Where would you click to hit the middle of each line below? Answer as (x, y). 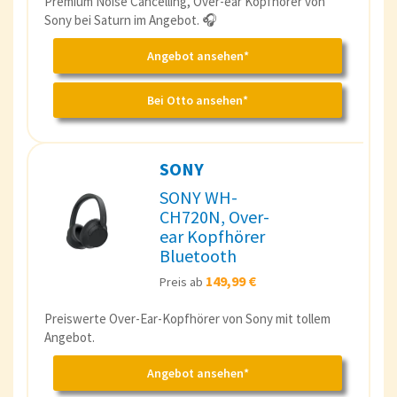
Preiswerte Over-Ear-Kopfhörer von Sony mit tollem (187, 318)
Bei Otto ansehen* (198, 100)
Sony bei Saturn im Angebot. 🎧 (131, 19)
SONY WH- (198, 197)
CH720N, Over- (214, 216)
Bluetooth (198, 255)
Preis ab (183, 281)
